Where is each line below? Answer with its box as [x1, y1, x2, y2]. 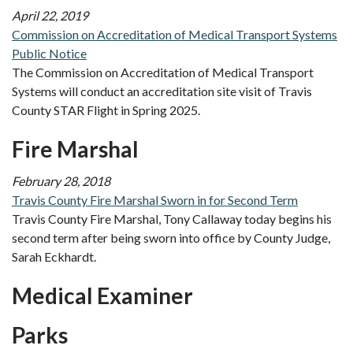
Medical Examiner [12, 282, 193, 310]
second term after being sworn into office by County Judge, [12, 230, 330, 246]
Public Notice [12, 46, 87, 61]
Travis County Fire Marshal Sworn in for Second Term [12, 192, 298, 208]
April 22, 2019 [12, 8, 88, 24]
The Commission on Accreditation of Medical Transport [12, 65, 314, 80]
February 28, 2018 [12, 173, 110, 189]
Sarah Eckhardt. [12, 249, 96, 265]
